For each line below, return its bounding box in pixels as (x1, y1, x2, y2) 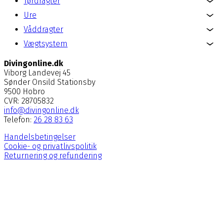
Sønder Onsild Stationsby (4, 77, 95, 87)
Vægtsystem (24, 38, 68, 48)
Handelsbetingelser (4, 132, 75, 142)
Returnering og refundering (4, 150, 102, 160)
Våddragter (24, 24, 63, 34)
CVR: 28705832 (4, 96, 54, 106)
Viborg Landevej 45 (4, 68, 71, 77)
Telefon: (4, 114, 34, 124)
